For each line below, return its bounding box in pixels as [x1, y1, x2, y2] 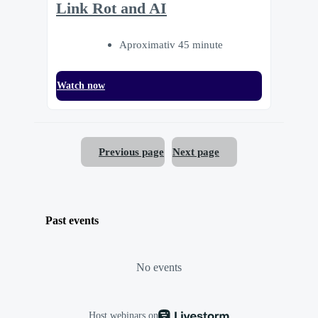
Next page [172, 146, 219, 158]
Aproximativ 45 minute [119, 38, 223, 50]
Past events [45, 214, 99, 226]
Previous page [99, 146, 164, 158]
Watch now [57, 79, 105, 91]
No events [136, 261, 182, 273]
